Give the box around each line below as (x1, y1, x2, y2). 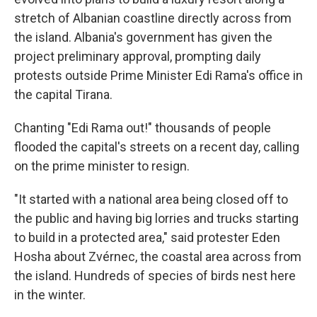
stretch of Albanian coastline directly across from (14, 11, 292, 26)
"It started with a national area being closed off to (14, 192, 288, 207)
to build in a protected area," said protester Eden (14, 230, 280, 246)
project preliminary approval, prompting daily (14, 49, 261, 64)
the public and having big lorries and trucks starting (14, 211, 299, 226)
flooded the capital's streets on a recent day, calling (14, 139, 299, 155)
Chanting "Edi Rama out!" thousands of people (14, 120, 271, 136)
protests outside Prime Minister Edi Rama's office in (14, 68, 303, 83)
